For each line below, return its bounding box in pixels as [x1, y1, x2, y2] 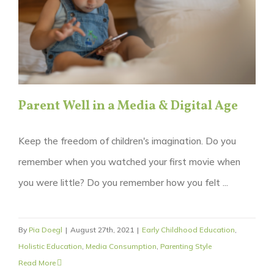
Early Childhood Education [142, 224, 235, 234]
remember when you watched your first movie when [18, 155, 240, 168]
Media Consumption [86, 241, 157, 251]
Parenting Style [160, 241, 212, 251]
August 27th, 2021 [70, 224, 134, 234]
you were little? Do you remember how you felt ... [18, 176, 228, 188]
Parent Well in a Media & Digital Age [18, 97, 238, 115]
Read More [18, 257, 56, 267]
